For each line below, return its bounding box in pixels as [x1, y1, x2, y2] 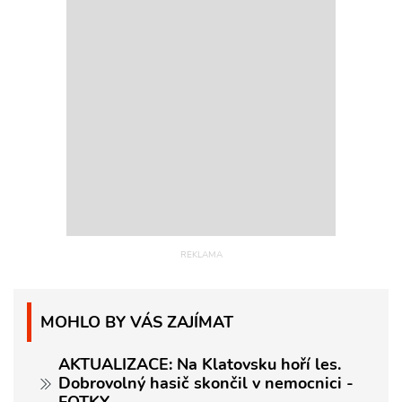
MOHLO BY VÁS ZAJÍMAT [40, 310, 233, 334]
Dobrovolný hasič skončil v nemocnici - [58, 372, 354, 395]
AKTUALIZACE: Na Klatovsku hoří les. [58, 354, 341, 376]
